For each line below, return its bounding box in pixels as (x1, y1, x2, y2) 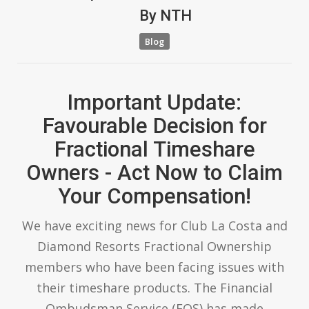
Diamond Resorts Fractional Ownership (37, 237, 272, 255)
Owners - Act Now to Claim (26, 159, 283, 186)
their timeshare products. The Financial (37, 279, 272, 296)
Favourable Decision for (42, 112, 267, 139)
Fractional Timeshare (54, 136, 255, 162)
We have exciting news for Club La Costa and (21, 217, 288, 234)
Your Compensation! (58, 183, 251, 209)
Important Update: (68, 89, 241, 115)
